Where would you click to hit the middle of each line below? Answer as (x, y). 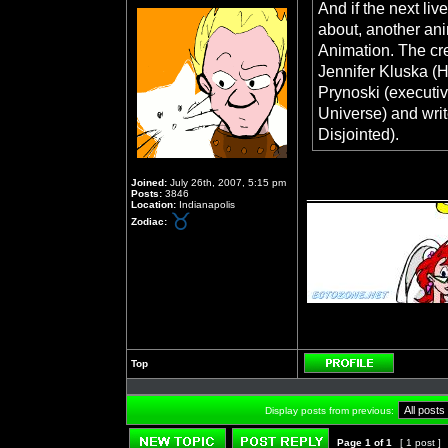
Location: (153, 204)
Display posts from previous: (329, 410)
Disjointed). (358, 134)
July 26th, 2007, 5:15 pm (226, 182)
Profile (410, 378)
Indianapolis (205, 204)
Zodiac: (149, 221)
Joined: (149, 182)
